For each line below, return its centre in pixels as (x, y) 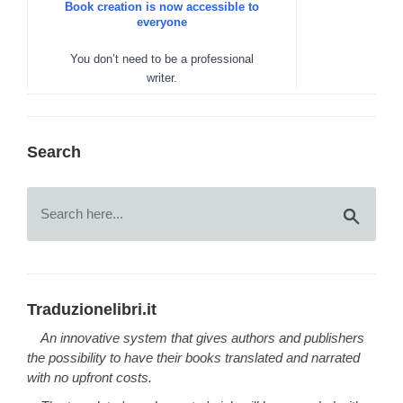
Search (54, 152)
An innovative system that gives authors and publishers (202, 338)
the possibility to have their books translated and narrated (193, 358)
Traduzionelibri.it (92, 309)
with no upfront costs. (90, 377)
